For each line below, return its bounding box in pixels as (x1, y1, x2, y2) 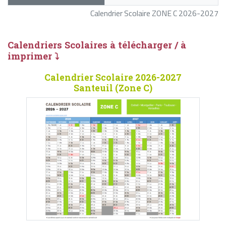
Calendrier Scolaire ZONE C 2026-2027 (90, 7, 218, 20)
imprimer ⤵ (8, 50, 59, 63)
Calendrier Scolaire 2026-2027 (44, 72, 182, 84)
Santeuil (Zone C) (73, 82, 152, 94)
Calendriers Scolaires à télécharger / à (8, 39, 186, 51)
